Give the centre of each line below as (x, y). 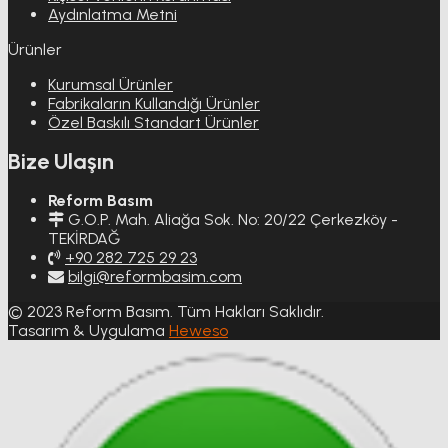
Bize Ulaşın (61, 161)
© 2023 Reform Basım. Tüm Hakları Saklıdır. (166, 311)
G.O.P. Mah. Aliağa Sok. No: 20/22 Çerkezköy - (233, 219)
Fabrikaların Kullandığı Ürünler (154, 103)
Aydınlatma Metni (112, 14)
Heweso (198, 330)
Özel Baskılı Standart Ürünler (153, 122)
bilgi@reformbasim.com (155, 276)
